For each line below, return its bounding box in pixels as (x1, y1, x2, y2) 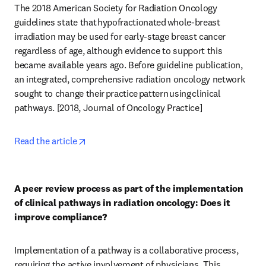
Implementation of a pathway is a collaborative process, (14, 244, 239, 256)
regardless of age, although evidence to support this (14, 45, 223, 56)
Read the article (14, 135, 77, 147)
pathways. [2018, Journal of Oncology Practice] (14, 102, 204, 113)
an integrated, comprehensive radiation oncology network (14, 73, 245, 85)
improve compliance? (14, 211, 107, 223)
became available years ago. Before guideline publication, (14, 59, 243, 71)
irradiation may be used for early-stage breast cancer (14, 30, 226, 42)
